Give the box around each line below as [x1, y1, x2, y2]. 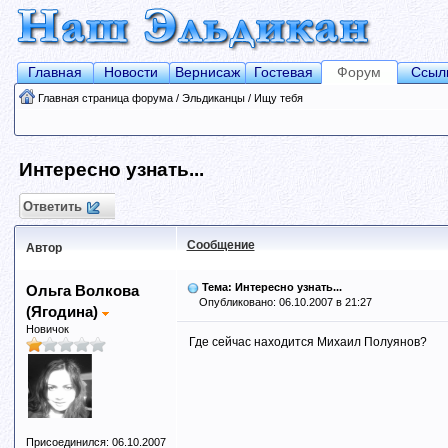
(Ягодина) [25, 303, 102, 320]
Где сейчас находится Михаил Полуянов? [188, 335, 427, 349]
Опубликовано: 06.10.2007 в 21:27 [186, 296, 372, 308]
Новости [104, 64, 158, 80]
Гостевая [253, 64, 313, 80]
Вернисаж [174, 64, 240, 80]
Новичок [25, 323, 69, 335]
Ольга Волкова [25, 282, 139, 299]
